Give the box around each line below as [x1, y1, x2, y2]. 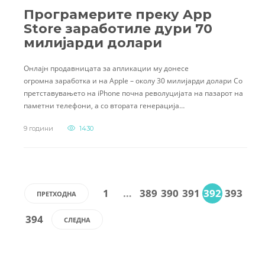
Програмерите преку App [24, 6, 212, 22]
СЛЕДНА [64, 215, 91, 225]
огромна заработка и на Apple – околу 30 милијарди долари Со [24, 75, 243, 86]
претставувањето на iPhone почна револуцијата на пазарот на [24, 88, 243, 98]
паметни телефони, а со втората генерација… [24, 100, 185, 111]
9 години [24, 124, 53, 132]
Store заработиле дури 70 [24, 20, 212, 37]
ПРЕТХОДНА [37, 189, 76, 199]
